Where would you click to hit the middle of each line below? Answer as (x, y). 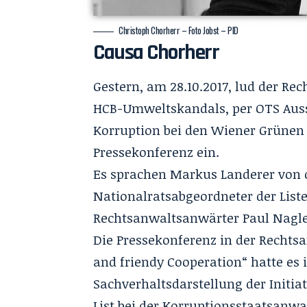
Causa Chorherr (156, 52)
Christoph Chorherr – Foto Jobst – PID (179, 30)
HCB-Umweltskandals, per (175, 109)
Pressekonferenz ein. (157, 152)
